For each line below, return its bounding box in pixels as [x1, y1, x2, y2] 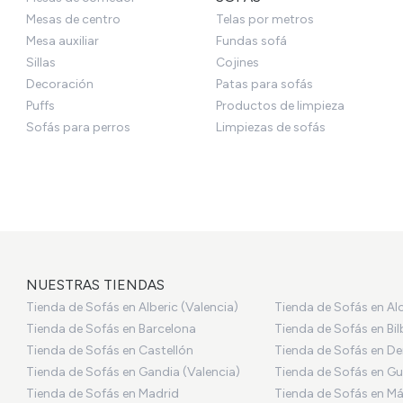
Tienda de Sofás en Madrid [26, 385, 180, 401]
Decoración [26, 76, 94, 92]
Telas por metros [215, 11, 314, 27]
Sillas [26, 54, 57, 70]
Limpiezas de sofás [215, 119, 326, 135]
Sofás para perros [26, 119, 131, 135]
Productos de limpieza [215, 97, 345, 113]
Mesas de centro [26, 11, 121, 27]
